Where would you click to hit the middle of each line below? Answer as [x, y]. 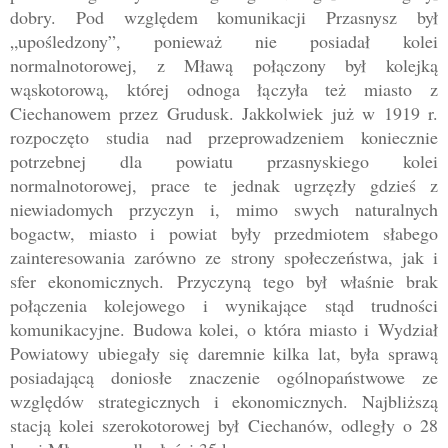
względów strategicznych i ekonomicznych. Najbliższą [224, 401]
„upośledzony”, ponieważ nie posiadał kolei [224, 41]
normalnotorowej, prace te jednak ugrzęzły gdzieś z [224, 185]
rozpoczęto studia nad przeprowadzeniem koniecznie [224, 137]
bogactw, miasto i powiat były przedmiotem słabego [224, 233]
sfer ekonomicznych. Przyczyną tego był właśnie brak [224, 281]
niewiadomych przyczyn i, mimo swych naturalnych [224, 209]
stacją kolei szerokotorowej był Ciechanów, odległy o [215, 425]
